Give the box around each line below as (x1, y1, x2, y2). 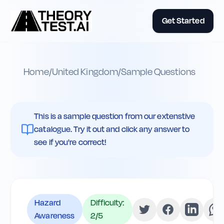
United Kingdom (51, 65, 118, 79)
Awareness (34, 209, 75, 222)
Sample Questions (121, 65, 196, 79)
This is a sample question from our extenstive (34, 109, 195, 122)
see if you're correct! (34, 135, 107, 148)
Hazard (34, 196, 60, 209)
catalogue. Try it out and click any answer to (34, 122, 190, 135)
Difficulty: (90, 196, 125, 209)
